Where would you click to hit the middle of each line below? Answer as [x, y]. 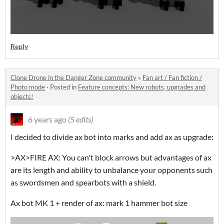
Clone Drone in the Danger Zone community [73, 77]
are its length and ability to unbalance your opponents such [111, 169]
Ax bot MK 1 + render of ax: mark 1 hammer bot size [99, 202]
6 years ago [47, 119]
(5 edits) [80, 119]
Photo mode [28, 87]
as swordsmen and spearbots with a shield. [84, 182]
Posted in [64, 87]
